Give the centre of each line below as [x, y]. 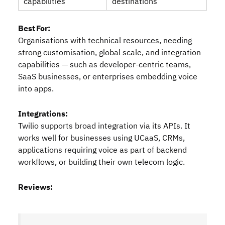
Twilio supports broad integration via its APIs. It [104, 126]
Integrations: [43, 114]
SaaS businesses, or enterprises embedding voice [108, 77]
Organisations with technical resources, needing [105, 41]
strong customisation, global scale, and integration [109, 53]
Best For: [34, 29]
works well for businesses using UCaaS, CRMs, [101, 138]
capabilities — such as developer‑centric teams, [104, 65]
